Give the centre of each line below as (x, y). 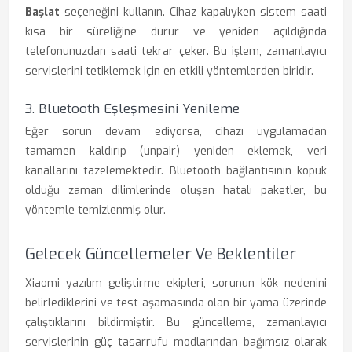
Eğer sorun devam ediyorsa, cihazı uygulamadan (176, 132)
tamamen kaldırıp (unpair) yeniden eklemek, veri (176, 151)
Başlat (42, 12)
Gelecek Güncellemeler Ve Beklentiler (161, 254)
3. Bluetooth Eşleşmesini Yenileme (132, 109)
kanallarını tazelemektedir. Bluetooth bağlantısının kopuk (176, 171)
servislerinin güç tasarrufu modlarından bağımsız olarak (176, 342)
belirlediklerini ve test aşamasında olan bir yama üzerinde (176, 303)
